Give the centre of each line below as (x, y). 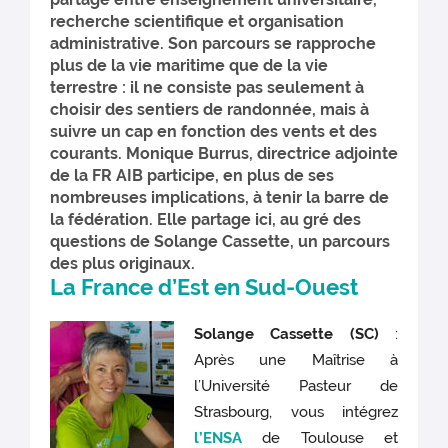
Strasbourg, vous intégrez (296, 412)
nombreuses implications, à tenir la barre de (219, 197)
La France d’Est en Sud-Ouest (204, 287)
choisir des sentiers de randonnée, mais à (209, 109)
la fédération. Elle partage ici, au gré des (205, 219)
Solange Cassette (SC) (286, 334)
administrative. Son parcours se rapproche (213, 43)
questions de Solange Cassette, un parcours (220, 241)
